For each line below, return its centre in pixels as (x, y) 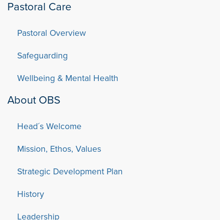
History (31, 193)
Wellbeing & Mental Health (68, 78)
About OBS (34, 99)
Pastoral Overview (52, 32)
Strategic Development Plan (70, 171)
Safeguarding (42, 55)
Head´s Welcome (49, 126)
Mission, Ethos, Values (59, 148)
